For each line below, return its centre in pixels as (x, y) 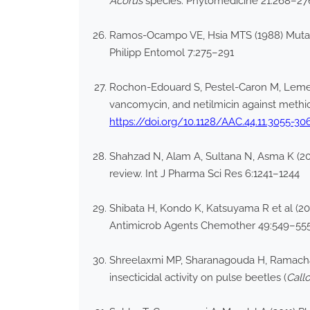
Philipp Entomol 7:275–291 (172, 53)
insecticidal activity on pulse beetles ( (198, 278)
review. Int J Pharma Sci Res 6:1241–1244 (204, 174)
